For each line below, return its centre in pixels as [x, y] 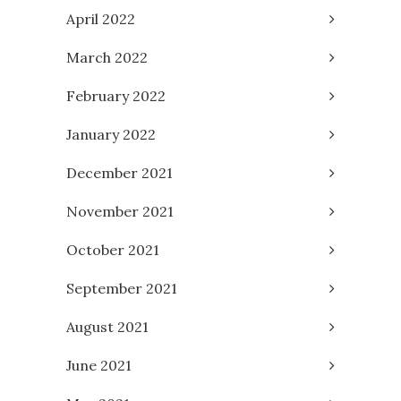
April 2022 [101, 18]
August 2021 [107, 326]
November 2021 [120, 211]
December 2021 [119, 172]
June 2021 [99, 365]
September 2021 [122, 288]
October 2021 [113, 249]
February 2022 [116, 95]
